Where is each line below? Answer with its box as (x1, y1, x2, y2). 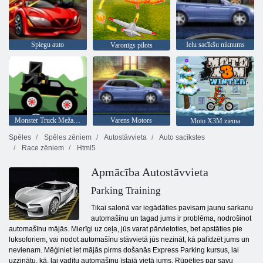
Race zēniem (20, 144, 64, 153)
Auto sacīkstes (158, 133, 205, 142)
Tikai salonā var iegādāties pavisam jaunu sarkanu (91, 204, 253, 213)
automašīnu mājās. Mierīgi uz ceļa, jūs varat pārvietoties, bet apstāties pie (9, 225, 242, 234)
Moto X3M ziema (190, 117, 241, 126)
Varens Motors (110, 116, 153, 124)
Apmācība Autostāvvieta (91, 166, 208, 179)
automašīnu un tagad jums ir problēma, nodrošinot (91, 214, 251, 223)
